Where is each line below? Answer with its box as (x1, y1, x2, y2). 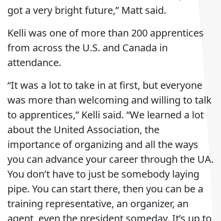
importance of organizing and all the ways (7, 138, 198, 151)
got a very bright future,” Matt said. (7, 3, 166, 17)
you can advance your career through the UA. (7, 152, 214, 166)
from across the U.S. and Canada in (7, 41, 168, 54)
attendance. (7, 56, 61, 69)
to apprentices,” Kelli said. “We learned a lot (7, 108, 204, 121)
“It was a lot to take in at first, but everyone (7, 78, 202, 92)
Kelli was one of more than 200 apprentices (7, 26, 204, 39)
